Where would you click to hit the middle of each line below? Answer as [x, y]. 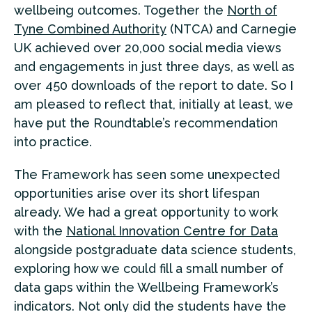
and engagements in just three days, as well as [154, 66]
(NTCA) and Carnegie [232, 29]
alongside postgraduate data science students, [155, 249]
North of [252, 10]
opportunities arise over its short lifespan [137, 193]
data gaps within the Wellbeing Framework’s [146, 287]
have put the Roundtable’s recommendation [146, 123]
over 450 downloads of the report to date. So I [154, 85]
